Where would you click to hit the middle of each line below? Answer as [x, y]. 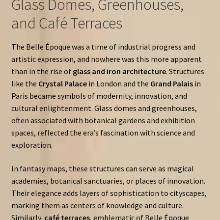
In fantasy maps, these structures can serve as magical [102, 168]
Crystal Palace [62, 83]
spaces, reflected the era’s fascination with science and [103, 132]
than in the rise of [42, 71]
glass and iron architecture [119, 71]
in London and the [118, 83]
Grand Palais [171, 83]
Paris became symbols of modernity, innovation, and [99, 96]
